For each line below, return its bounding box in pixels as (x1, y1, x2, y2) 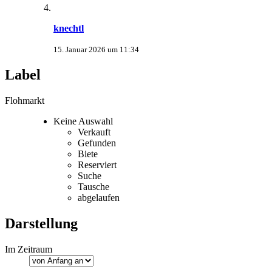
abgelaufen (78, 192, 120, 203)
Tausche (78, 182, 109, 192)
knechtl (53, 23, 84, 34)
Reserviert (78, 160, 117, 171)
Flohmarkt (5, 95, 44, 106)
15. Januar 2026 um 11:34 (53, 45, 139, 55)
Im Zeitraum (5, 243, 52, 254)
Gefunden (78, 138, 116, 149)
